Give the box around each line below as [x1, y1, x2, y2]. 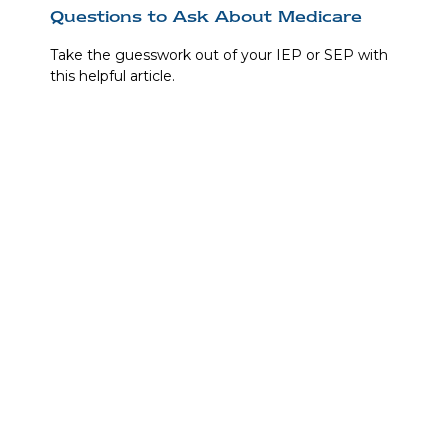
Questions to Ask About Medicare [50, 5, 362, 26]
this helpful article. [50, 66, 175, 85]
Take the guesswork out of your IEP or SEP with [50, 45, 388, 64]
